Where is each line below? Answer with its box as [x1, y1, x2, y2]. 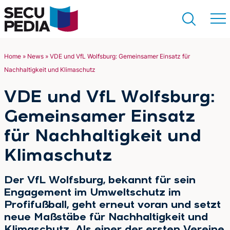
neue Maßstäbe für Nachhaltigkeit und [4, 213, 208, 223]
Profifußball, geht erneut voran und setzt [4, 200, 221, 210]
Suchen [99, 73, 131, 84]
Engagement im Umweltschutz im [4, 188, 181, 198]
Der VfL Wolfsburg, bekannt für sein [4, 176, 196, 186]
